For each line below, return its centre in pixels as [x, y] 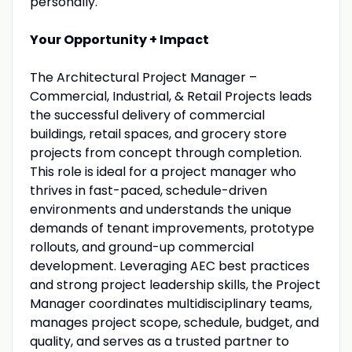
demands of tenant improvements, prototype [172, 228]
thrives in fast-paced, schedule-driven [148, 190]
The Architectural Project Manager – [143, 77]
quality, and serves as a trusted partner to [159, 341]
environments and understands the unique [160, 209]
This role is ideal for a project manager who [163, 171]
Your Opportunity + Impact [119, 39]
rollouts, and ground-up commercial [141, 247]
